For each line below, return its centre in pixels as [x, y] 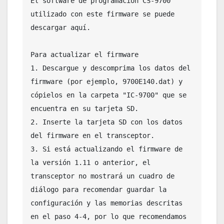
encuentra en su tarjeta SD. [84, 108]
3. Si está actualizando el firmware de [106, 149]
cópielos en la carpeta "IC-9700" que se [108, 95]
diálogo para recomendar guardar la [98, 189]
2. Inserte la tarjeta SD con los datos [106, 122]
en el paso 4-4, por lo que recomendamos [108, 216]
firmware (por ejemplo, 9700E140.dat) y [106, 81]
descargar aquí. [60, 27]
